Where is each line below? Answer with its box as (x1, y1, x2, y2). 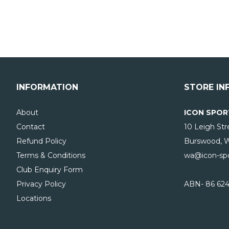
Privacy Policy (16, 179, 66, 189)
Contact (16, 122, 45, 132)
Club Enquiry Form (16, 165, 83, 175)
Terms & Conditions (16, 151, 85, 161)
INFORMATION (16, 82, 78, 93)
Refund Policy (16, 136, 66, 146)
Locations (16, 194, 51, 203)
